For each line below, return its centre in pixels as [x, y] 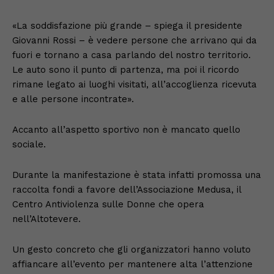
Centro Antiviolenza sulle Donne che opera [108, 204]
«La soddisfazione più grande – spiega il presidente [127, 25]
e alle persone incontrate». [73, 99]
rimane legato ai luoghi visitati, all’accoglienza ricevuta [135, 84]
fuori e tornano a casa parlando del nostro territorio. [131, 55]
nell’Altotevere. [46, 219]
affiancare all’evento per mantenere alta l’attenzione [132, 264]
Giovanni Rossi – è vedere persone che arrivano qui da [135, 40]
